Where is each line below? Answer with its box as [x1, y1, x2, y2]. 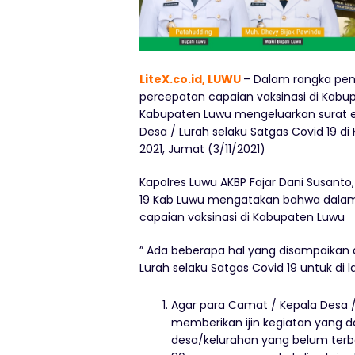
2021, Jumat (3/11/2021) [139, 140, 265, 157]
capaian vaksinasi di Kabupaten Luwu [139, 208, 345, 225]
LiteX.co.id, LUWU [139, 71, 243, 87]
